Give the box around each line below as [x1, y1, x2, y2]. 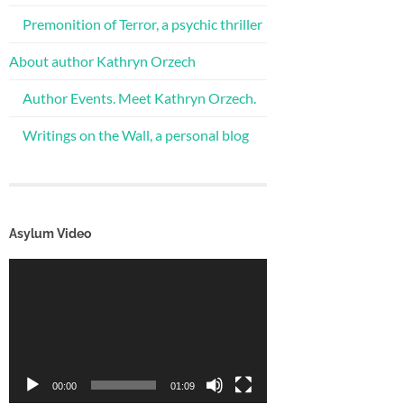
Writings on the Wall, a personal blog [23, 125, 249, 143]
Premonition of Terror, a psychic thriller [23, 14, 262, 32]
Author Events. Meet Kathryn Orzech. [23, 88, 256, 106]
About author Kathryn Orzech [9, 51, 196, 69]
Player [8, 278, 48, 296]
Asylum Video [9, 225, 91, 241]
